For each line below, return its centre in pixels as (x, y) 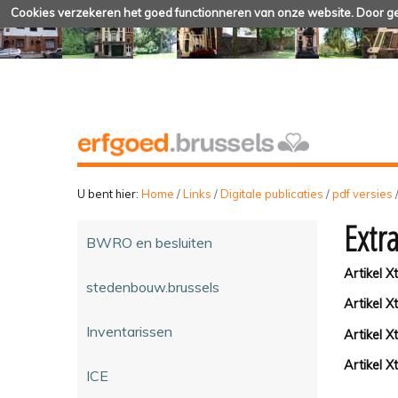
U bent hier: (108, 193)
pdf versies (362, 193)
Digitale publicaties (272, 193)
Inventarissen (129, 331)
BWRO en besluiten (149, 242)
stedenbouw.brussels (153, 287)
